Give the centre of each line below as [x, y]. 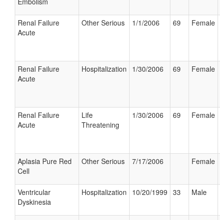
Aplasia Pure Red [45, 161]
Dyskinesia [34, 202]
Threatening [100, 125]
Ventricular [34, 192]
